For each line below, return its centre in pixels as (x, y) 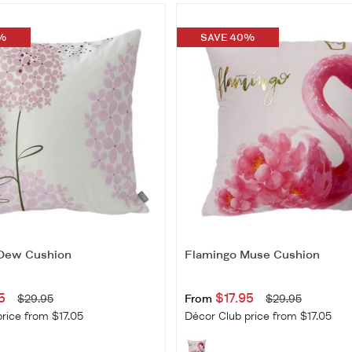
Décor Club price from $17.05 (258, 317)
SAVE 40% (228, 38)
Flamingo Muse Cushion (252, 255)
